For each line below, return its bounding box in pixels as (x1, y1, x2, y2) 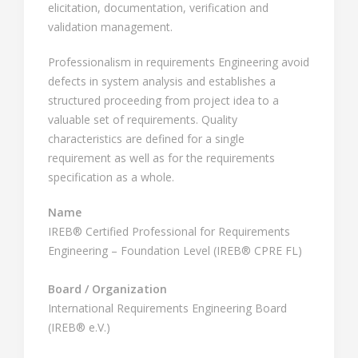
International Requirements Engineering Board (48, 300, 287, 316)
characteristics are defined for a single (48, 131, 245, 146)
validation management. (48, 19, 173, 34)
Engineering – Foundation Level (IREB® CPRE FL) (48, 243, 302, 258)
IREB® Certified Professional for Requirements (48, 224, 290, 239)
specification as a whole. (48, 169, 174, 185)
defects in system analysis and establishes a (48, 74, 276, 89)
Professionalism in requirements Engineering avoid (48, 54, 309, 70)
